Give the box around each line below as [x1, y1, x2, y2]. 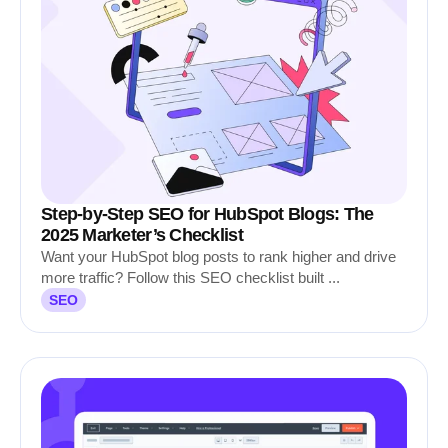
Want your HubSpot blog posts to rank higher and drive [41, 248, 396, 265]
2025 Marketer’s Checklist [41, 225, 243, 245]
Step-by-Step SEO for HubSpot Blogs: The [41, 204, 374, 224]
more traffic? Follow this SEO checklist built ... [41, 269, 340, 286]
